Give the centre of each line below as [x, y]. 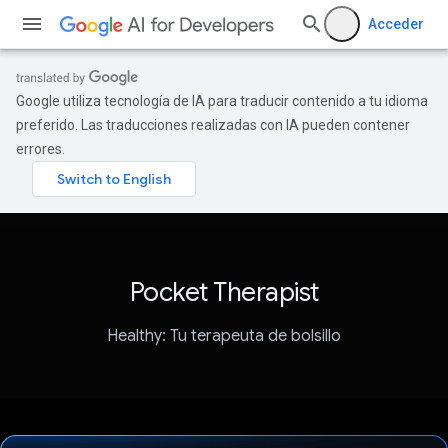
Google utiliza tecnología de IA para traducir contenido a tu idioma [222, 101]
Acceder [396, 24]
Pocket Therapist [224, 292]
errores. [40, 149]
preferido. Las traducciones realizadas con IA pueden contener [213, 125]
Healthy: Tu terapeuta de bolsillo [224, 336]
